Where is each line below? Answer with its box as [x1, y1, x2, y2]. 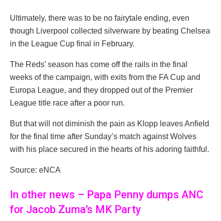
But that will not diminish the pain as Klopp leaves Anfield [10, 119, 209, 128]
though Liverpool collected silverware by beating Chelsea [10, 27, 210, 36]
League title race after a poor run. [10, 99, 125, 108]
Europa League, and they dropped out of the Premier [10, 86, 193, 95]
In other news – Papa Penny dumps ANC [10, 188, 203, 201]
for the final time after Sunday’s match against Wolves [10, 132, 196, 141]
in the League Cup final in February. [10, 39, 135, 48]
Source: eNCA [10, 166, 61, 175]
